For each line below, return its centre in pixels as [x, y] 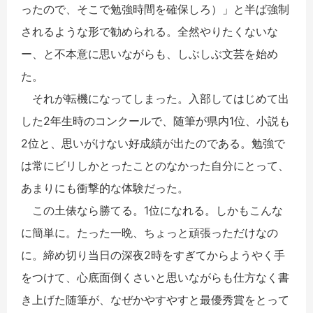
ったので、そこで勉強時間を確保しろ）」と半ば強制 [155, 9]
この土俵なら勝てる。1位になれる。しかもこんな [152, 210]
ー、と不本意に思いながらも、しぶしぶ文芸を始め [150, 53]
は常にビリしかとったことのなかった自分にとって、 [155, 165]
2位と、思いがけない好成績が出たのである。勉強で [153, 143]
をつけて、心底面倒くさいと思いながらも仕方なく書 [155, 277]
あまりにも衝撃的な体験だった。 [105, 188]
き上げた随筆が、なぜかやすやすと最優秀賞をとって [155, 299]
